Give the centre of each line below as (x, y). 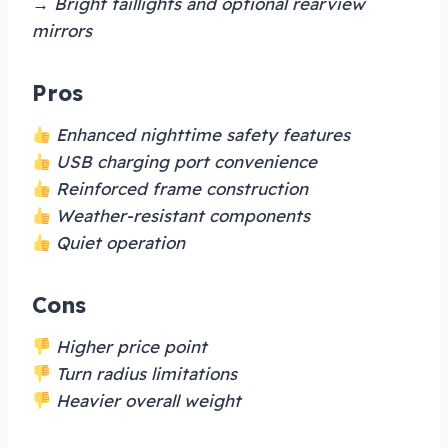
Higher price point (129, 347)
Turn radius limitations (144, 374)
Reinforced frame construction (180, 189)
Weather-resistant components (181, 216)
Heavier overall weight (146, 401)
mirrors (62, 31)
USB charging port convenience (184, 162)
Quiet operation (118, 243)
